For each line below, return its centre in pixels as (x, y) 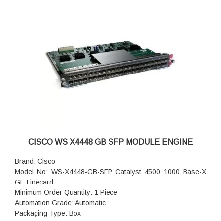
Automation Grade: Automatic (60, 203)
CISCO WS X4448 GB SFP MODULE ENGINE (110, 142)
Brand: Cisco (35, 161)
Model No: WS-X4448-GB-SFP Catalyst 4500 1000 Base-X (110, 171)
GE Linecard (34, 182)
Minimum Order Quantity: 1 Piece (66, 192)
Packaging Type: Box (48, 213)
